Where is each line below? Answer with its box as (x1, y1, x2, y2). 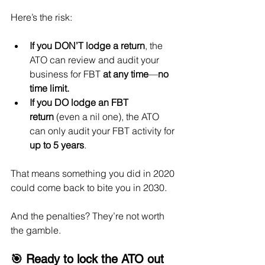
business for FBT (30, 67, 103, 80)
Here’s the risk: (11, 11, 72, 23)
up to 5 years (30, 138, 84, 151)
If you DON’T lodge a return (30, 39, 145, 51)
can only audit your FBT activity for (30, 124, 177, 137)
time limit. (30, 82, 69, 94)
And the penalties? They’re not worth (11, 209, 167, 222)
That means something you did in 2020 (11, 167, 177, 179)
